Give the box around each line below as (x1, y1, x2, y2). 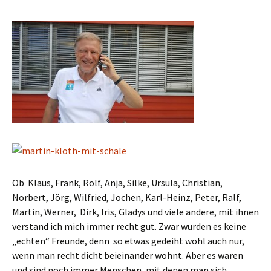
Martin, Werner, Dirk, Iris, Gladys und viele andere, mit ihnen (12, 206, 259, 218)
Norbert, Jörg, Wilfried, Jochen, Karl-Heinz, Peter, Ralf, (12, 191, 241, 203)
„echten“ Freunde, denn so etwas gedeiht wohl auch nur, (12, 235, 244, 247)
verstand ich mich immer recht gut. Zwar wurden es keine (12, 220, 246, 232)
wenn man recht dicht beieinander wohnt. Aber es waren (12, 249, 243, 261)
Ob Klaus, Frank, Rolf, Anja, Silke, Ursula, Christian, (12, 177, 223, 189)
